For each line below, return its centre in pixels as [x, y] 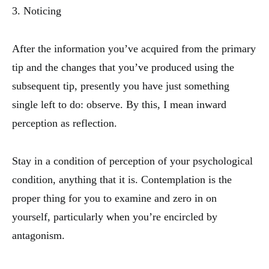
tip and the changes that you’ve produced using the [123, 68]
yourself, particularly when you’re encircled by [115, 217]
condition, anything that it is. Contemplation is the [122, 180]
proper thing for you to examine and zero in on [114, 198]
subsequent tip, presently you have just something [121, 86]
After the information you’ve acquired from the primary [134, 49]
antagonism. [38, 236]
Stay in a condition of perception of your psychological [132, 161]
